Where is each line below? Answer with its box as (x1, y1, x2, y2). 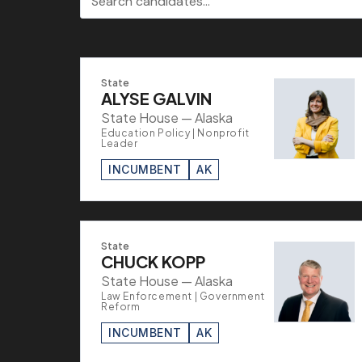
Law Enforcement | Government (101, 289, 265, 302)
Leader (101, 137, 138, 149)
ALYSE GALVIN (101, 87, 212, 108)
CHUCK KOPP (101, 250, 205, 271)
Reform (101, 300, 141, 313)
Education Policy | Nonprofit (101, 126, 250, 139)
